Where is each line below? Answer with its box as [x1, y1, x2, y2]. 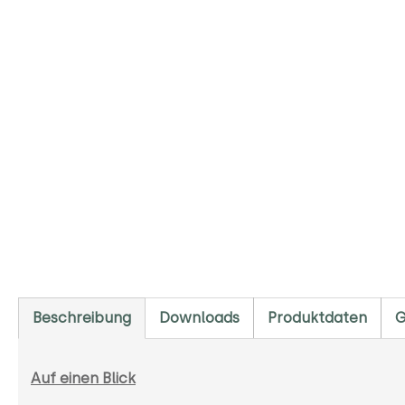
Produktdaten [268, 308, 367, 326]
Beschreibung [33, 308, 131, 326]
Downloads [159, 308, 240, 326]
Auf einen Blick [31, 369, 136, 387]
